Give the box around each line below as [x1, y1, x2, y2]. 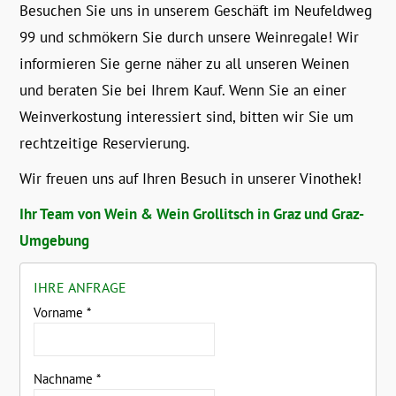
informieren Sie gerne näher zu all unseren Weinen [19, 54, 350, 74]
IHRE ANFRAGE [34, 278, 127, 297]
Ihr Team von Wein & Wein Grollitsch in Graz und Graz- [19, 204, 365, 225]
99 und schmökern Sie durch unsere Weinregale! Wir [19, 27, 360, 48]
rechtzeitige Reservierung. [19, 133, 191, 154]
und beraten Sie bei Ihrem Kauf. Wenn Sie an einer [19, 80, 347, 101]
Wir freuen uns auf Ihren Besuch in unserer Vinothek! [19, 169, 362, 189]
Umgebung [19, 231, 90, 251]
